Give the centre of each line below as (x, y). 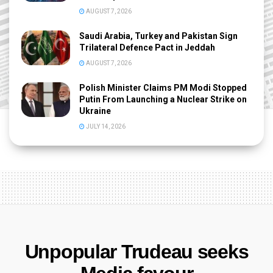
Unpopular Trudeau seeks (136, 251)
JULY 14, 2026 (105, 126)
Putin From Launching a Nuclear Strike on (163, 99)
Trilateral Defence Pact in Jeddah (147, 47)
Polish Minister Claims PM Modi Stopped (163, 87)
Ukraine (95, 111)
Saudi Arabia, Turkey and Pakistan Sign (158, 36)
